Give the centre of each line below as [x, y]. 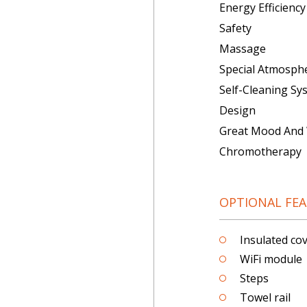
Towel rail [265, 297]
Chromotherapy [260, 151]
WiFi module [271, 259]
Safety [235, 28]
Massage [243, 49]
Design [237, 110]
